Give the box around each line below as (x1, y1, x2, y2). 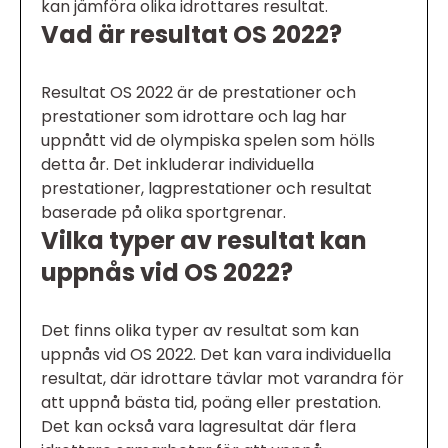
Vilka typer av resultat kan (41, 224, 367, 258)
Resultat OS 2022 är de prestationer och (41, 81, 356, 105)
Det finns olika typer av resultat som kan (41, 319, 359, 343)
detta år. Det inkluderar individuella (41, 153, 314, 177)
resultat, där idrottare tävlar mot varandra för (41, 367, 404, 391)
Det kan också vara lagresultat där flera (41, 415, 356, 439)
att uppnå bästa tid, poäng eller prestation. (41, 391, 381, 415)
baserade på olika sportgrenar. (41, 201, 286, 225)
